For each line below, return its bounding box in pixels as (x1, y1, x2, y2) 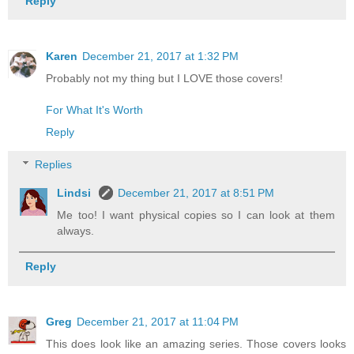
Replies (35, 158, 73, 171)
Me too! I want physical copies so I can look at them (57, 209, 335, 222)
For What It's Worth (46, 103, 143, 116)
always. (57, 224, 95, 238)
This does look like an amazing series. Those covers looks (46, 337, 346, 351)
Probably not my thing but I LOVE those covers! (46, 71, 283, 85)
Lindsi (57, 186, 95, 200)
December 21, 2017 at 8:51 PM (118, 186, 275, 200)
